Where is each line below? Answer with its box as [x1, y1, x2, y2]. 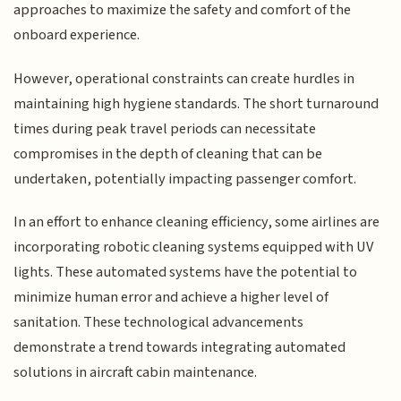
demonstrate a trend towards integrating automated [13, 337, 346, 359]
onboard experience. [13, 24, 141, 47]
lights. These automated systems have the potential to [13, 261, 358, 284]
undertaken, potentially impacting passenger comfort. [13, 167, 357, 190]
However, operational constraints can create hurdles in [13, 67, 355, 90]
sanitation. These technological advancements [13, 311, 304, 334]
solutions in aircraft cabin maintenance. [13, 362, 258, 384]
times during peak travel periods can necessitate [13, 117, 317, 140]
